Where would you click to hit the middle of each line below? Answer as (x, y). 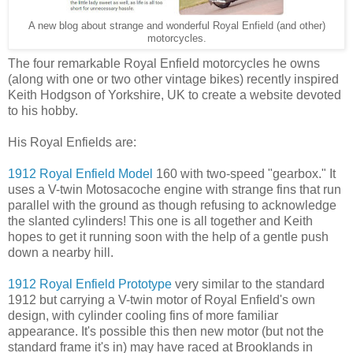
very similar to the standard (248, 284)
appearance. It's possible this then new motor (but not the (166, 331)
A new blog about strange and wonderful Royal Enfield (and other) (176, 26)
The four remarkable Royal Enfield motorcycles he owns (164, 63)
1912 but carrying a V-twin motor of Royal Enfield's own (162, 299)
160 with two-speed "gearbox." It (244, 173)
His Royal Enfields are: (72, 142)
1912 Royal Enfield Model (80, 173)
